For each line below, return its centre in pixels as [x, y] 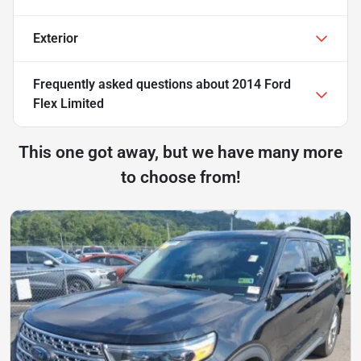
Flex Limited [68, 103]
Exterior [56, 38]
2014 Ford [261, 84]
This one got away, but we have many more [180, 152]
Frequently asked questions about [133, 84]
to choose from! [180, 177]
